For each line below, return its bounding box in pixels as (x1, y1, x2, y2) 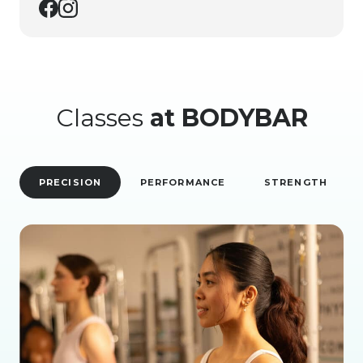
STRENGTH (264, 176, 327, 188)
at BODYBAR (149, 102, 308, 133)
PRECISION (39, 176, 101, 188)
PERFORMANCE (139, 176, 225, 188)
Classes (55, 102, 150, 133)
